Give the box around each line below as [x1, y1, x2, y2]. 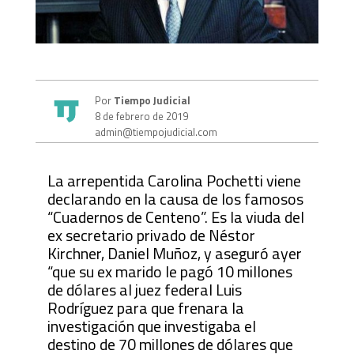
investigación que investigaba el [47, 313, 256, 338]
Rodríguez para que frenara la [47, 295, 244, 320]
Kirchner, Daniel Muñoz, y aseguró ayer [47, 240, 302, 265]
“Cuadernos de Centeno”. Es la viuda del [47, 204, 304, 229]
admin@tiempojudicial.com [94, 123, 217, 140]
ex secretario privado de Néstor [47, 222, 255, 247]
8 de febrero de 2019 [94, 107, 188, 124]
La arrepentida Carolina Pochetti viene [47, 168, 301, 193]
